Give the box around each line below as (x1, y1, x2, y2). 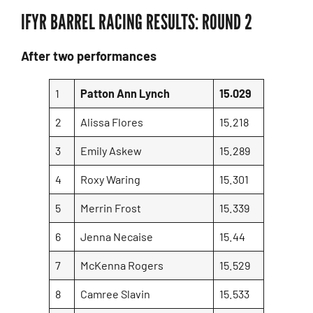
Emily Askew (80, 143, 143, 157)
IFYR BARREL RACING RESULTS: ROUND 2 (21, 8, 252, 34)
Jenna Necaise (80, 229, 154, 243)
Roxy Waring (80, 172, 141, 186)
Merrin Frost (80, 201, 142, 214)
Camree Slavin (80, 286, 151, 300)
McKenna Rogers (80, 258, 164, 272)
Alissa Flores (80, 115, 144, 129)
